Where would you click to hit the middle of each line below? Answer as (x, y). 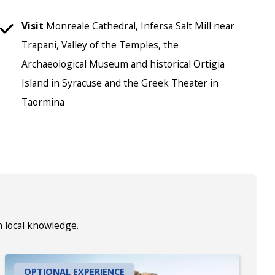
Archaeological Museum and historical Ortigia (123, 64)
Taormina (43, 102)
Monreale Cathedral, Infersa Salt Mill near (140, 25)
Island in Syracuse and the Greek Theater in (120, 83)
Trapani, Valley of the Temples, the (100, 45)
